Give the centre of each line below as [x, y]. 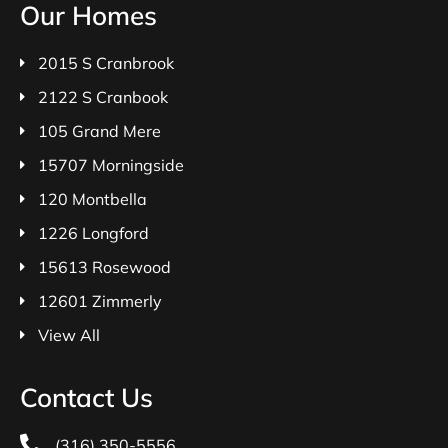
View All [68, 334]
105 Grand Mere [99, 130]
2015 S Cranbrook [105, 62]
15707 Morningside [110, 164]
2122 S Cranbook [102, 96]
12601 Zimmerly [99, 300]
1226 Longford [93, 232]
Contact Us [86, 397]
